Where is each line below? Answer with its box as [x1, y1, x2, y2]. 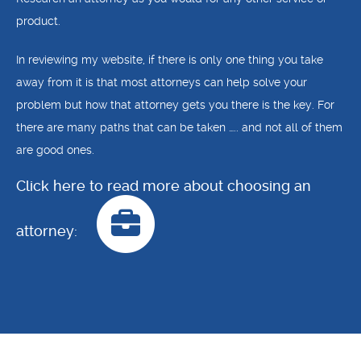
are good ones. [16, 143, 94, 156]
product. [16, 15, 60, 27]
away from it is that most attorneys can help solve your [16, 76, 307, 89]
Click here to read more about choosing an [16, 177, 311, 194]
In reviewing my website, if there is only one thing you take [16, 53, 323, 66]
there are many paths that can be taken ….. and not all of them [16, 121, 342, 134]
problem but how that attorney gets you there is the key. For [16, 98, 334, 111]
